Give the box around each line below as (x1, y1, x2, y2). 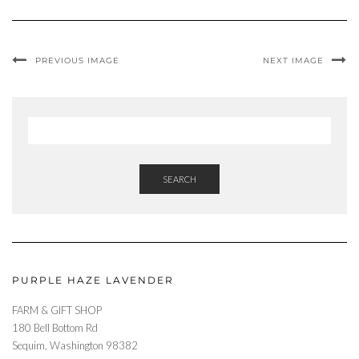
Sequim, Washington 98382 (12, 339, 138, 352)
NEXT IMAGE (263, 55, 324, 66)
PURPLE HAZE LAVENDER (12, 274, 174, 286)
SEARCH (163, 174, 196, 184)
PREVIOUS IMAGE (35, 55, 119, 66)
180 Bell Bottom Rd (12, 321, 98, 334)
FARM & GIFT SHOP (12, 304, 102, 317)
